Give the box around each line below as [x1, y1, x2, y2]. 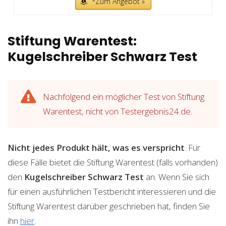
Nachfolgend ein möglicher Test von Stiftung [43, 91, 204, 103]
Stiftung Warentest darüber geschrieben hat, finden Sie [8, 200, 210, 212]
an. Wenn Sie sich [144, 171, 209, 183]
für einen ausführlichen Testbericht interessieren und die [8, 186, 216, 198]
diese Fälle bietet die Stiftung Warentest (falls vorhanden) [8, 156, 218, 168]
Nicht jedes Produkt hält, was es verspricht [8, 142, 185, 154]
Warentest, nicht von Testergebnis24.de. [43, 105, 192, 118]
